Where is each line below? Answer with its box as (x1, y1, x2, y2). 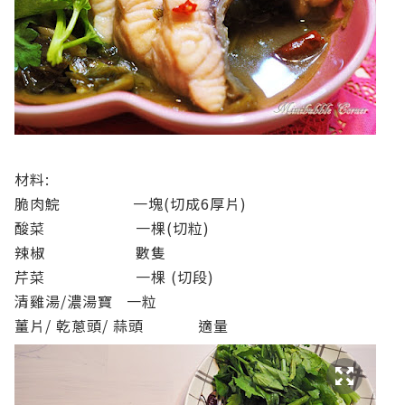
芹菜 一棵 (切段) (14, 266, 219, 287)
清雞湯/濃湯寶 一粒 (14, 290, 157, 312)
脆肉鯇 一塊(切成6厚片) (14, 193, 251, 214)
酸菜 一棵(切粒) (14, 217, 214, 239)
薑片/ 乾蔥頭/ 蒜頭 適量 (14, 315, 229, 336)
